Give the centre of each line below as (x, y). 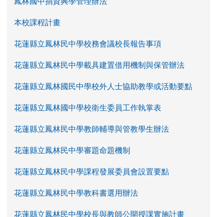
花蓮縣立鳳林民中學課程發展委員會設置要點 (92, 171)
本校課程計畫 (37, 22)
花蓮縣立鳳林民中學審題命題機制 (72, 150)
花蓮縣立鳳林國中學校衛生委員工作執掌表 (88, 107)
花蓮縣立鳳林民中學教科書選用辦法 (76, 193)
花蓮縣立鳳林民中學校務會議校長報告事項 (88, 43)
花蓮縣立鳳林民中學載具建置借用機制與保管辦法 (99, 65)
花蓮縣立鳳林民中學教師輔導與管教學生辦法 (92, 129)
